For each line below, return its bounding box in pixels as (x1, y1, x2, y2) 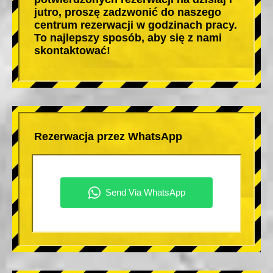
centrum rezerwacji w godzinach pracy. (34, 18, 237, 31)
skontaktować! (34, 44, 110, 57)
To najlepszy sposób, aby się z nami (34, 31, 222, 44)
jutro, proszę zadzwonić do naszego (34, 5, 221, 18)
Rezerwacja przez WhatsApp (34, 130, 182, 143)
